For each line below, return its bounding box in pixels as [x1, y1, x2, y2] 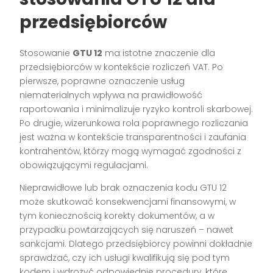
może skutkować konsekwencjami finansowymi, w [19, 196, 236, 208]
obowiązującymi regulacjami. [19, 159, 149, 172]
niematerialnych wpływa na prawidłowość [19, 89, 203, 102]
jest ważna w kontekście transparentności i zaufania [19, 131, 247, 144]
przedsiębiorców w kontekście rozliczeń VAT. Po [19, 61, 224, 74]
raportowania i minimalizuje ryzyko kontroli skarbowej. [19, 103, 253, 116]
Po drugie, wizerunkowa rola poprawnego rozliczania [19, 117, 249, 130]
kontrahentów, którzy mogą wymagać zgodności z [19, 145, 242, 158]
